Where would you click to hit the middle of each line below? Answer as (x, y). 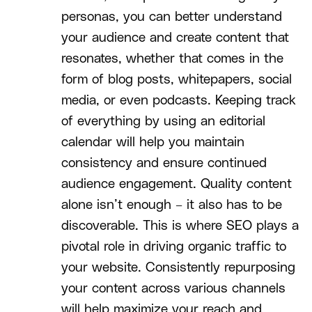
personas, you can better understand (172, 17)
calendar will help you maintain (153, 143)
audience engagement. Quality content (177, 185)
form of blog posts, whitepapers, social (177, 80)
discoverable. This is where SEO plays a (180, 226)
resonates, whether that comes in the (172, 59)
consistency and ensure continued (164, 164)
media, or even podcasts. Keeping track (179, 101)
